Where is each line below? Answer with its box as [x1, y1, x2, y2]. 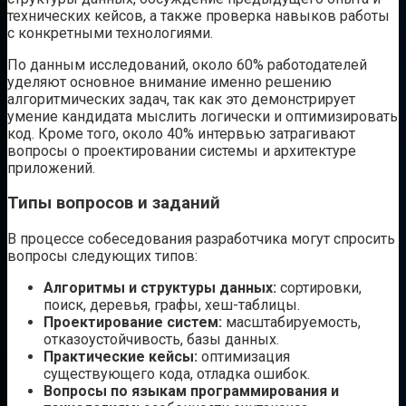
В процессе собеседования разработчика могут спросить [7, 230, 395, 248]
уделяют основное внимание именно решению [7, 72, 332, 91]
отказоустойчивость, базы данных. [43, 331, 279, 349]
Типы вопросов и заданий [7, 193, 220, 214]
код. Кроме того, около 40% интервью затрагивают [7, 124, 355, 142]
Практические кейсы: [43, 348, 198, 366]
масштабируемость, [222, 314, 361, 332]
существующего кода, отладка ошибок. [43, 365, 310, 383]
